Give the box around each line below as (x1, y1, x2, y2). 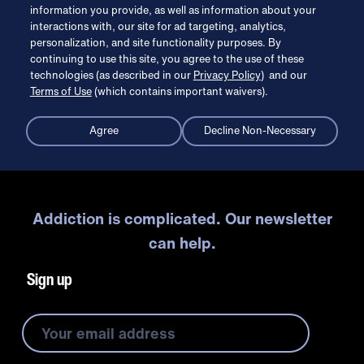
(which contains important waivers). (91, 83, 268, 99)
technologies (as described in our (29, 67, 193, 83)
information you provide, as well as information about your (29, 2, 316, 18)
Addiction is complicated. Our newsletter (32, 206, 332, 230)
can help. (148, 231, 216, 254)
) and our (260, 67, 307, 83)
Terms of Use (29, 83, 92, 99)
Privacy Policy (193, 67, 261, 83)
